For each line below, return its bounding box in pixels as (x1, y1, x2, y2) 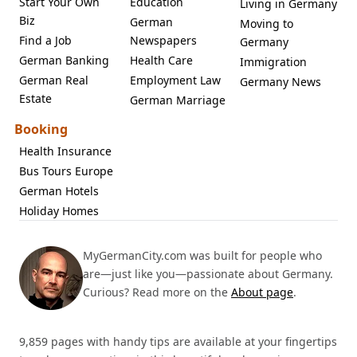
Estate (19, 90, 52, 106)
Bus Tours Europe (19, 163, 113, 178)
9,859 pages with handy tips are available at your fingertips (19, 333, 337, 349)
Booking (14, 120, 68, 138)
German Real (19, 72, 88, 88)
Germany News (240, 73, 322, 89)
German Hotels (19, 182, 99, 198)
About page (231, 284, 293, 300)
